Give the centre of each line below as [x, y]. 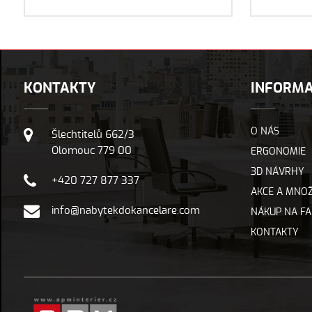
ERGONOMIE [279, 152]
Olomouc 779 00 [91, 151]
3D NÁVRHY [278, 172]
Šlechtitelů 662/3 [93, 135]
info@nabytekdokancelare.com [125, 211]
